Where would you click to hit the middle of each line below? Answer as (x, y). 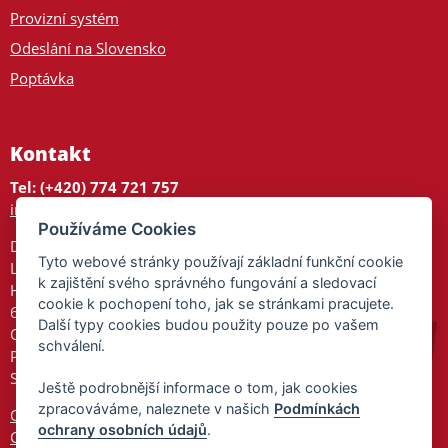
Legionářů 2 (51, 268)
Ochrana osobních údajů (94, 415)
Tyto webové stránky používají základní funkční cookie (221, 262)
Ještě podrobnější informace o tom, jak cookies (198, 388)
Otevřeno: (44, 334)
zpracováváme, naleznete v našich (156, 409)
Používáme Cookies (117, 229)
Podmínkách (317, 409)
